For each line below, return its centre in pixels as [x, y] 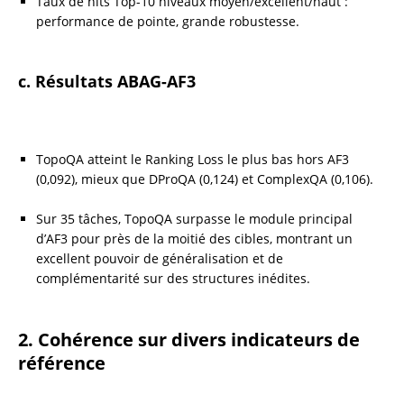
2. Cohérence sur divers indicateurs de [189, 339]
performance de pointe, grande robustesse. [168, 21]
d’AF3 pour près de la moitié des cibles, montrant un [194, 238]
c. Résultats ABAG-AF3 [107, 81]
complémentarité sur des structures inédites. [173, 278]
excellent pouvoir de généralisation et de [160, 258]
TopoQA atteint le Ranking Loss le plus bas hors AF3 [193, 159]
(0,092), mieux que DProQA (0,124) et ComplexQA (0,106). [205, 179]
